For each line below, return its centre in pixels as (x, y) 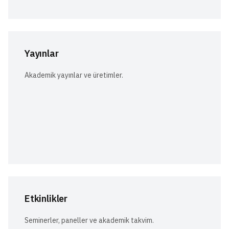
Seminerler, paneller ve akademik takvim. (89, 220)
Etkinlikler (46, 198)
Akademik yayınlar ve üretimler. (74, 75)
